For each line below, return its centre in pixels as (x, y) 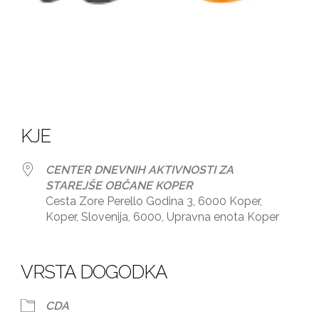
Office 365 (232, 258)
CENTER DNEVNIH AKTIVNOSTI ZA (140, 170)
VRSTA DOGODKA (94, 272)
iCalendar (91, 258)
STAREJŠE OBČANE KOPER (119, 186)
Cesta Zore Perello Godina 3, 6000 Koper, (154, 202)
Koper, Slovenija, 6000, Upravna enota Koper (162, 217)
